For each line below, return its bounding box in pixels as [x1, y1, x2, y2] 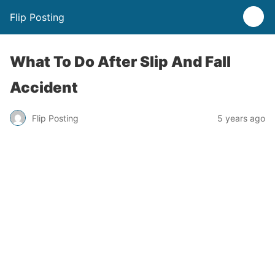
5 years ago [217, 112, 265, 123]
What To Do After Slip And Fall [10, 53, 231, 71]
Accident [10, 79, 78, 96]
